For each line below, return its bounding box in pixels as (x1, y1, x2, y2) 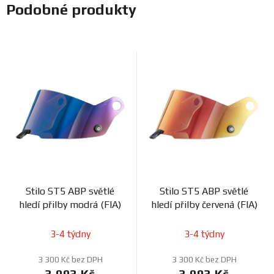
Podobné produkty (6, 1, 136, 18)
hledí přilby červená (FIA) (150, 199, 257, 211)
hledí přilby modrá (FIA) (19, 199, 121, 211)
